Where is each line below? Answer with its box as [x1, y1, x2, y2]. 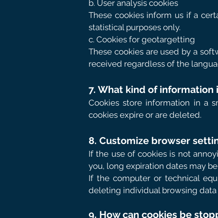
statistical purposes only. [89, 22, 181, 32]
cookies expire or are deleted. [89, 110, 201, 120]
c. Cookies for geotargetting [89, 35, 195, 44]
